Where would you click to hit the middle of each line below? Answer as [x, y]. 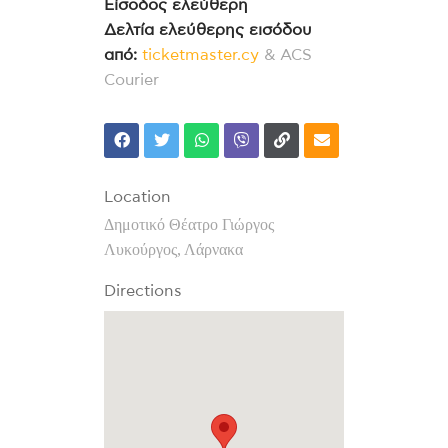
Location [137, 197]
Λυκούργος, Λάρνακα [173, 250]
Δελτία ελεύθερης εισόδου [208, 30]
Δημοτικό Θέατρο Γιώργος [189, 225]
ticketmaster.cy [200, 55]
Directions [143, 291]
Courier [131, 80]
